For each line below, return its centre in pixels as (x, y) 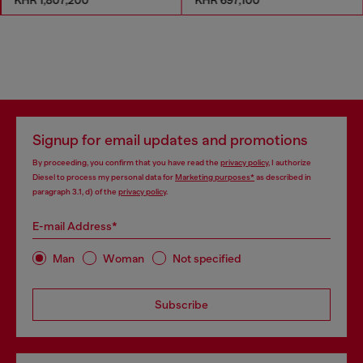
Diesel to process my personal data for (104, 177)
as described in (283, 177)
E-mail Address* (75, 226)
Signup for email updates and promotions (170, 140)
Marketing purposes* (215, 177)
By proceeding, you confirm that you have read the (126, 162)
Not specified (207, 258)
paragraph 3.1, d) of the (75, 192)
